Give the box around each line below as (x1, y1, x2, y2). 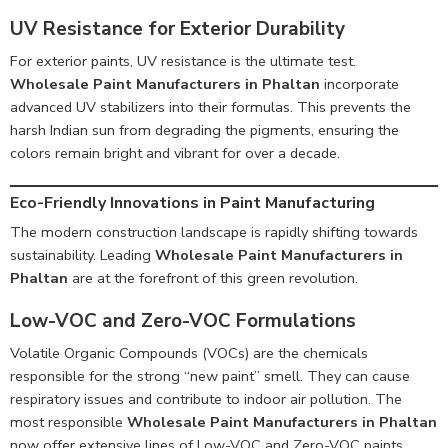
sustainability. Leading (10, 245, 155, 266)
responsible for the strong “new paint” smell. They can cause (10, 365, 410, 386)
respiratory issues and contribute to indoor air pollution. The (10, 388, 402, 409)
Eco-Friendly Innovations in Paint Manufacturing (10, 192, 375, 215)
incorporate (320, 73, 399, 94)
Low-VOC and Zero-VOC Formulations (10, 308, 356, 335)
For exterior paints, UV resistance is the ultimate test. (10, 50, 356, 71)
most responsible (10, 411, 127, 432)
